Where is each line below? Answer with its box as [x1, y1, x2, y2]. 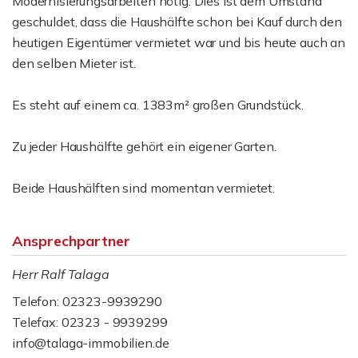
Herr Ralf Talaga [12, 266, 109, 282]
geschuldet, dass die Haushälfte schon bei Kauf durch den [12, 14, 342, 30]
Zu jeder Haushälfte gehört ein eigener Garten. [12, 138, 276, 154]
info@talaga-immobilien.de [12, 335, 169, 351]
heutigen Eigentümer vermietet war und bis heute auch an [12, 34, 346, 50]
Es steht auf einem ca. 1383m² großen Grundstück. [12, 97, 304, 113]
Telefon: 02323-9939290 [12, 293, 162, 309]
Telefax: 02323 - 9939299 [12, 314, 168, 330]
